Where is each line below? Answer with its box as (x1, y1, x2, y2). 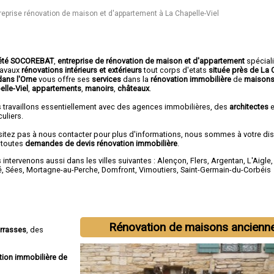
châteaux (117, 83, 150, 93)
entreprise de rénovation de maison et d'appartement (57, 56, 245, 65)
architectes (229, 102, 269, 111)
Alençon (157, 155, 187, 165)
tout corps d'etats (142, 65, 209, 75)
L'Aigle (247, 155, 272, 165)
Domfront (102, 165, 136, 174)
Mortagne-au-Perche (26, 165, 98, 174)
